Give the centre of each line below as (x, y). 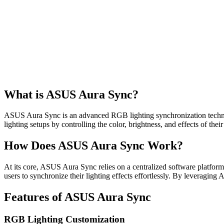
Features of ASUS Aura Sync (77, 197)
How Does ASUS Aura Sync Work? (93, 146)
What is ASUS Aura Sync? (71, 94)
